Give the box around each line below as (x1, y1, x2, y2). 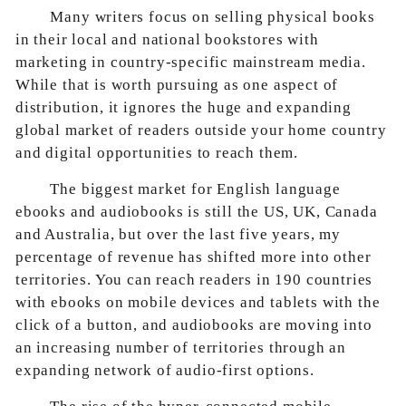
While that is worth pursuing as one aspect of (15, 76, 339, 93)
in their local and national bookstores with (15, 31, 319, 48)
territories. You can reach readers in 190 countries (15, 271, 373, 288)
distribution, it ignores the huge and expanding (15, 99, 352, 116)
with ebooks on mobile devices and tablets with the (15, 294, 381, 311)
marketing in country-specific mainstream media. (15, 53, 366, 71)
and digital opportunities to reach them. (15, 144, 299, 161)
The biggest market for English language (50, 180, 341, 198)
